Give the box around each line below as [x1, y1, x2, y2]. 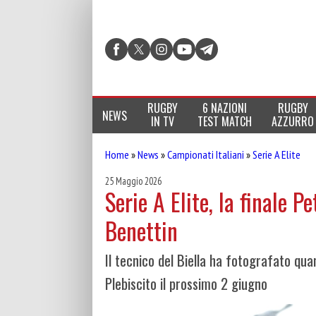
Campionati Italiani [167, 147, 244, 162]
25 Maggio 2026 [105, 174, 162, 188]
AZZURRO [272, 113, 315, 130]
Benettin [105, 213, 178, 248]
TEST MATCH [197, 113, 252, 130]
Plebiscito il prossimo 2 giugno [105, 272, 267, 295]
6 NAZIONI [202, 99, 247, 116]
